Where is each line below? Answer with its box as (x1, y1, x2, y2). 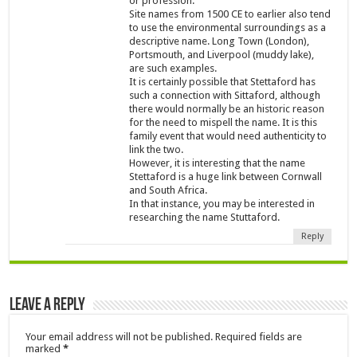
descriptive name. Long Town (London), (129, 35, 310, 48)
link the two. (129, 143, 184, 156)
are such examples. (129, 62, 218, 75)
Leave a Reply (10, 296, 86, 316)
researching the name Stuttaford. (129, 211, 280, 224)
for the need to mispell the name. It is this (129, 116, 318, 129)
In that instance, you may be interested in (129, 198, 316, 210)
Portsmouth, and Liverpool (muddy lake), (129, 49, 315, 61)
